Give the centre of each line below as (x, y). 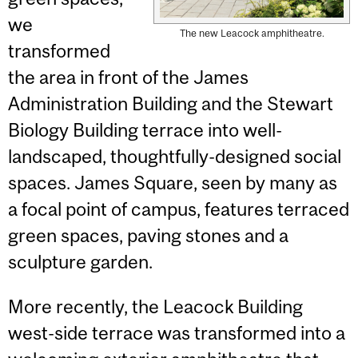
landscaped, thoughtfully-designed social (175, 157)
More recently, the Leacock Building (155, 306)
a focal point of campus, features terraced (179, 209)
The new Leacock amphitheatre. (252, 34)
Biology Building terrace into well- (145, 130)
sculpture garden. (80, 262)
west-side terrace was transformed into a (177, 332)
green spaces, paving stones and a (148, 236)
